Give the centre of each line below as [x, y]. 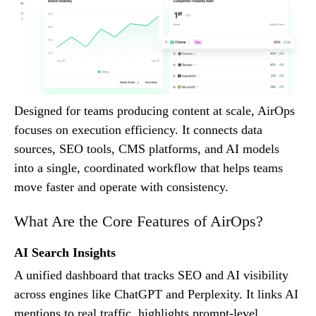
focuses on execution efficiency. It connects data [138, 129]
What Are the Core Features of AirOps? [139, 221]
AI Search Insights [65, 252]
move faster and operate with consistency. [121, 187]
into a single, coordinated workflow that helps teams [148, 168]
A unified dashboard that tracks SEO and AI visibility [151, 275]
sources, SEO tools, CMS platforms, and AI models [147, 148]
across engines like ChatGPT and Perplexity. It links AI [156, 294]
